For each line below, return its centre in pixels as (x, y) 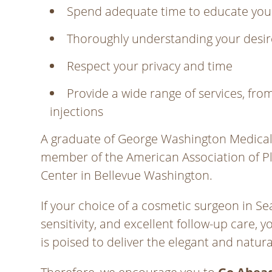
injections (77, 111)
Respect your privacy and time (150, 66)
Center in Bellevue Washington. (127, 175)
